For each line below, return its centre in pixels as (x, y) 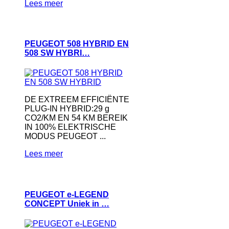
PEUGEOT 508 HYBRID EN (77, 43)
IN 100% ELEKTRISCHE (70, 127)
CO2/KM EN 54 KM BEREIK (76, 118)
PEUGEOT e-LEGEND (67, 194)
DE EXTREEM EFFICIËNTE (77, 100)
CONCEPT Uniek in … (67, 203)
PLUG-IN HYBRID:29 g (67, 109)
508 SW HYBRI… (57, 53)
